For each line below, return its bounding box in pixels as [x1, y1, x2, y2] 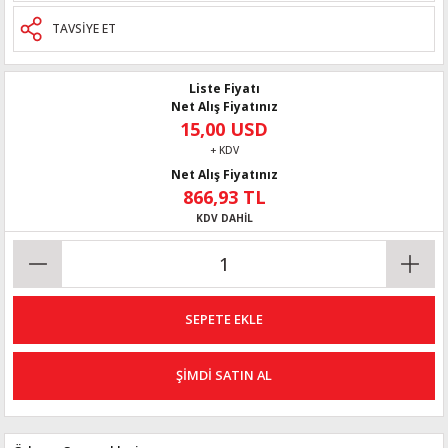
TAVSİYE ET [52, 19, 116, 37]
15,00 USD [180, 116, 268, 141]
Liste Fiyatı [188, 79, 260, 97]
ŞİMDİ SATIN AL [176, 366, 272, 385]
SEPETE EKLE [185, 310, 263, 329]
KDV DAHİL [195, 210, 253, 225]
